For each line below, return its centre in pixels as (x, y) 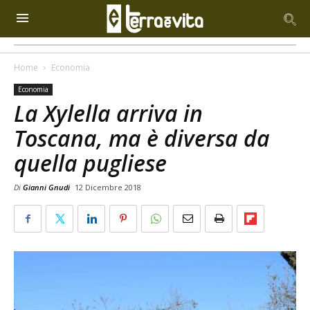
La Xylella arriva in (108, 113)
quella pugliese (90, 163)
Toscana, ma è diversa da (142, 138)
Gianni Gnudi (46, 187)
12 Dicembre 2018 (108, 187)
